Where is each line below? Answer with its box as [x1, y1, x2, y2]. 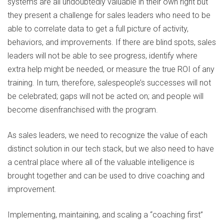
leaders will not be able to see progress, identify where [7, 51, 197, 61]
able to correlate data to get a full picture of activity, [7, 24, 188, 34]
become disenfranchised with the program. [7, 105, 158, 115]
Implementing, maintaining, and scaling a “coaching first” [7, 210, 203, 220]
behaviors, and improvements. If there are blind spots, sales [7, 37, 216, 47]
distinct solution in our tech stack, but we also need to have [7, 144, 214, 154]
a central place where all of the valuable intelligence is [7, 157, 194, 167]
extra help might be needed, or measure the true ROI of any [7, 64, 214, 74]
